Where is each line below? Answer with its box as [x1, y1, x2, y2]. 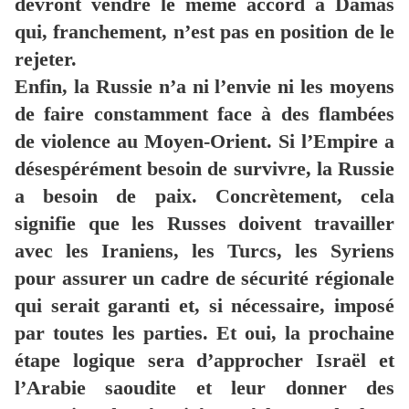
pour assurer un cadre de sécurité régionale [15, 267, 394, 290]
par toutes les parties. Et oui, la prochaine [15, 321, 394, 345]
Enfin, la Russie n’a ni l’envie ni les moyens [15, 75, 394, 99]
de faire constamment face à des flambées [15, 102, 394, 126]
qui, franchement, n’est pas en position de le [15, 20, 394, 44]
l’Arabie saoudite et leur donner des [15, 376, 394, 400]
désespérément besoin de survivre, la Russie [15, 157, 394, 181]
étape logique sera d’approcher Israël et [15, 349, 394, 372]
